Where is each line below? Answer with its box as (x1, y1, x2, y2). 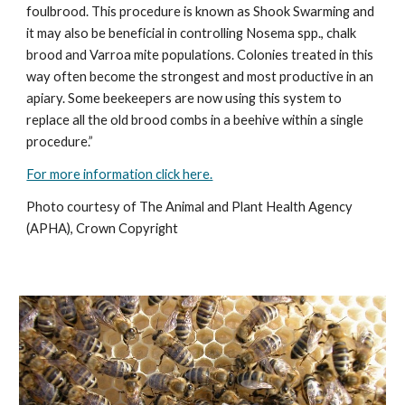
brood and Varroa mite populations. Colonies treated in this (26, 46, 374, 62)
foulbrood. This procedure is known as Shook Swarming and (26, 3, 375, 19)
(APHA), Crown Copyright (26, 220, 184, 236)
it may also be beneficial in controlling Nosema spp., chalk (26, 24, 357, 41)
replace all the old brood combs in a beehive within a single (26, 111, 364, 127)
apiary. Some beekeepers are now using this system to (26, 89, 343, 106)
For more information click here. (26, 165, 213, 182)
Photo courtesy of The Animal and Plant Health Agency (26, 198, 353, 214)
